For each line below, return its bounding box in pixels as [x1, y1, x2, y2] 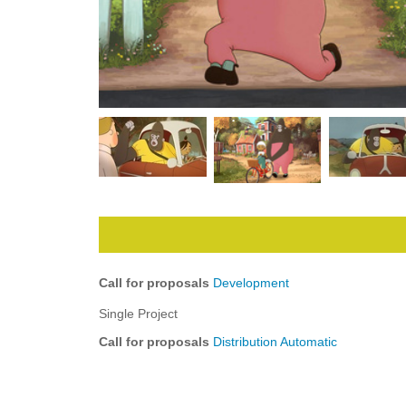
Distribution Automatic [213, 334, 338, 349]
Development [213, 275, 290, 290]
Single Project [99, 306, 179, 321]
